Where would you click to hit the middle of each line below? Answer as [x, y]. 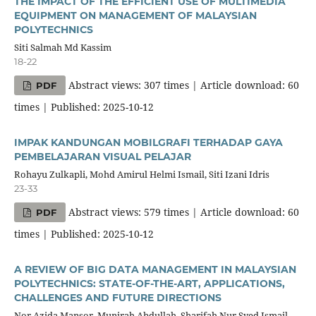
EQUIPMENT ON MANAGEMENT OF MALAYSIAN [135, 16]
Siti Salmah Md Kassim [62, 47]
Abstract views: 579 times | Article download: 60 [183, 212]
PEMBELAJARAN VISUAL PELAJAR [102, 156]
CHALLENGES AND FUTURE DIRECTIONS [117, 297]
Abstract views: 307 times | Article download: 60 [183, 85]
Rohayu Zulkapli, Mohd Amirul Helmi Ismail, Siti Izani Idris [141, 174]
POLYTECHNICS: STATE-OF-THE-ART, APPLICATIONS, [149, 283]
